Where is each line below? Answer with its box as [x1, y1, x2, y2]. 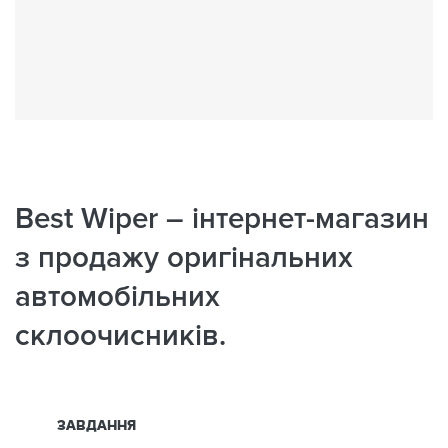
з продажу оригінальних [15, 240, 353, 276]
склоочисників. [15, 318, 226, 354]
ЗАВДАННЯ [57, 417, 136, 434]
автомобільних [15, 279, 220, 315]
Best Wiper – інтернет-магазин [15, 201, 429, 237]
